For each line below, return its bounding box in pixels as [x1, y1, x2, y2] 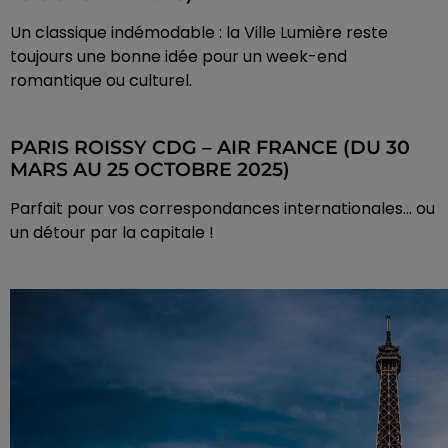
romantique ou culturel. [10, 69, 192, 93]
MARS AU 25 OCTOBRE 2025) [10, 158, 290, 182]
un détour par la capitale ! [10, 221, 214, 245]
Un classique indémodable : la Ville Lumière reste [10, 21, 388, 45]
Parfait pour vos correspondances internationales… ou [10, 197, 435, 221]
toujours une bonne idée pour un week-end [10, 45, 347, 69]
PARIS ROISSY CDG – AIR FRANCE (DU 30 [10, 136, 410, 160]
